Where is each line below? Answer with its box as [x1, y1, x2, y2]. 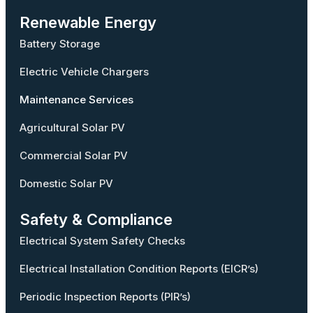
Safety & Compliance [20, 210, 173, 228]
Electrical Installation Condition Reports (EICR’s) [20, 261, 259, 275]
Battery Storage [20, 36, 100, 50]
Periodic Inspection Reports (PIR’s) [20, 289, 191, 303]
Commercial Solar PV [20, 148, 128, 162]
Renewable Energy [20, 13, 156, 31]
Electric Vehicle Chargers [20, 64, 149, 78]
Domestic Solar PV [20, 176, 113, 190]
